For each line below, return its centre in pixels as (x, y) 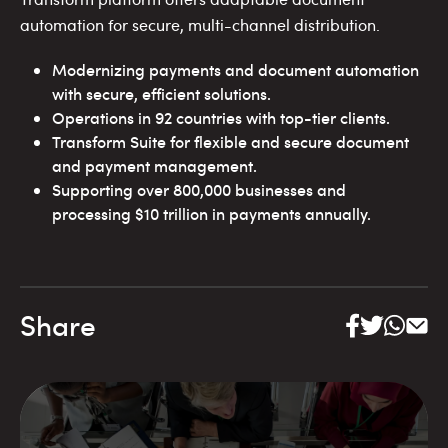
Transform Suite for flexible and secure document (230, 142)
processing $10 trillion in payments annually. (211, 214)
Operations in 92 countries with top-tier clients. (221, 118)
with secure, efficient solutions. (161, 94)
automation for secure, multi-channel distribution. (200, 25)
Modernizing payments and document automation (235, 70)
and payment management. (154, 166)
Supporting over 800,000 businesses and (199, 190)
